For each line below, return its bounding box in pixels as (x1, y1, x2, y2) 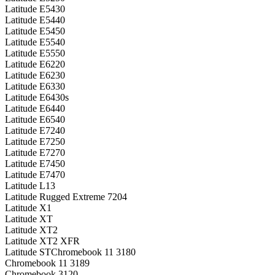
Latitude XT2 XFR (5, 235, 80, 246)
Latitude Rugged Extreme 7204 (5, 191, 127, 202)
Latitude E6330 (5, 80, 65, 91)
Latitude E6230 (5, 69, 65, 80)
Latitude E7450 (5, 158, 65, 169)
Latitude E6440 (5, 103, 65, 114)
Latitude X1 (5, 202, 52, 213)
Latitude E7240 (5, 125, 65, 136)
